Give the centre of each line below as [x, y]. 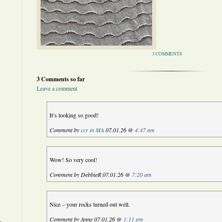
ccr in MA [93, 130]
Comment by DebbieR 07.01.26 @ [91, 174]
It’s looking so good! [74, 115]
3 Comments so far [61, 79]
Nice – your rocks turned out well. [90, 204]
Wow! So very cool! [74, 160]
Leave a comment [57, 88]
